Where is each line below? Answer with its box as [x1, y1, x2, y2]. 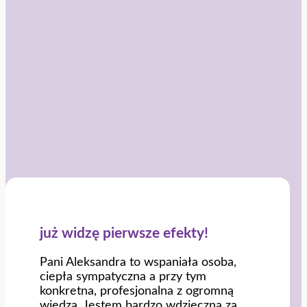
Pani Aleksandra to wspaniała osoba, [40, 256, 236, 268]
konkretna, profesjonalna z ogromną [40, 284, 234, 297]
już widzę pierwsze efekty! [40, 225, 208, 241]
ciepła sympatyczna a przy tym [40, 270, 206, 282]
